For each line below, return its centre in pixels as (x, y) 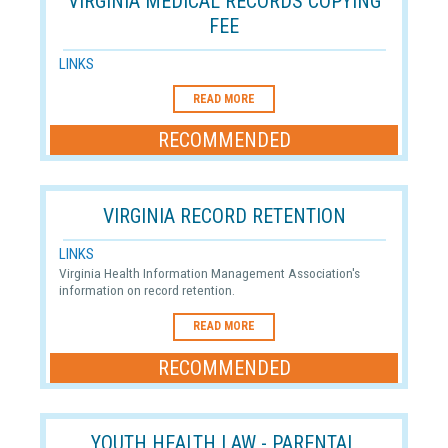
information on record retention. (146, 290)
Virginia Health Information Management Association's (209, 273)
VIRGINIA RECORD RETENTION (224, 215)
